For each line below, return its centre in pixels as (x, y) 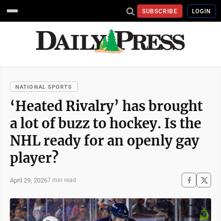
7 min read (62, 180)
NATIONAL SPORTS (44, 87)
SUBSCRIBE (160, 11)
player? (34, 158)
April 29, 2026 (29, 180)
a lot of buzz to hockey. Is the (106, 123)
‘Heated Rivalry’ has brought (106, 106)
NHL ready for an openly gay (105, 141)
